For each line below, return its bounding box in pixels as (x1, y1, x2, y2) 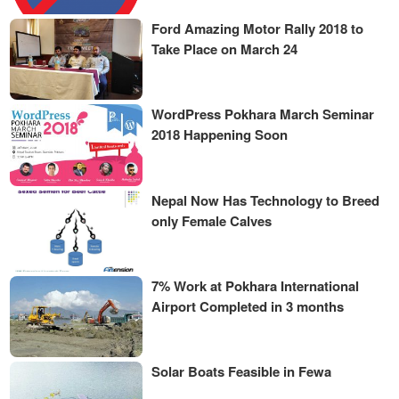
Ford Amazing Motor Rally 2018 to (151, 18, 364, 38)
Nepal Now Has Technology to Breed (151, 190, 380, 210)
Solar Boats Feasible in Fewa (151, 362, 332, 382)
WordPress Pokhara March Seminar (151, 104, 375, 125)
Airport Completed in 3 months (151, 296, 345, 316)
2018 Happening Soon (151, 125, 289, 145)
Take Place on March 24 (151, 38, 298, 59)
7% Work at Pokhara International (151, 275, 360, 296)
